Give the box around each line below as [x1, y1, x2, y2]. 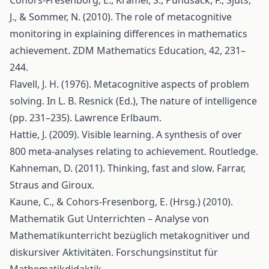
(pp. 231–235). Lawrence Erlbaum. [10, 111, 162, 124]
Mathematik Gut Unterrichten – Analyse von [10, 212, 209, 225]
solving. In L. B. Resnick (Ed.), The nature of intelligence [10, 94, 257, 107]
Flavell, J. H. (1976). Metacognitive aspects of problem [10, 77, 249, 91]
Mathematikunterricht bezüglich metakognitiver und [10, 229, 250, 242]
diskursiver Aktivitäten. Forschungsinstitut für [10, 246, 218, 259]
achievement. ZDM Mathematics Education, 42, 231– [10, 44, 246, 57]
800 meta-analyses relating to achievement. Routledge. [10, 145, 258, 158]
